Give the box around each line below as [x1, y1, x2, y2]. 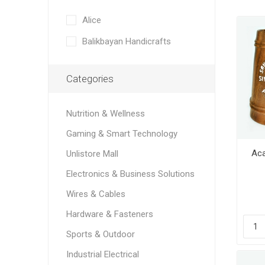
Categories [66, 73, 114, 85]
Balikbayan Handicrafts [82, 36, 171, 47]
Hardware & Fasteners [66, 209, 153, 219]
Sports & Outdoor [66, 229, 135, 240]
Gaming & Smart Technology [66, 128, 177, 139]
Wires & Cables [66, 189, 125, 199]
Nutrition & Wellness [66, 108, 145, 119]
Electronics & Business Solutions [66, 169, 195, 179]
